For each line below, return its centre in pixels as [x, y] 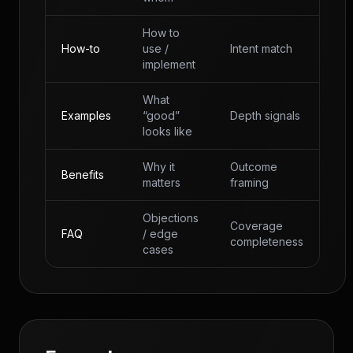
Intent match [261, 48]
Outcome [254, 167]
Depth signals [265, 115]
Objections [171, 218]
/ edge [160, 234]
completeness [267, 242]
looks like [167, 131]
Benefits [83, 175]
